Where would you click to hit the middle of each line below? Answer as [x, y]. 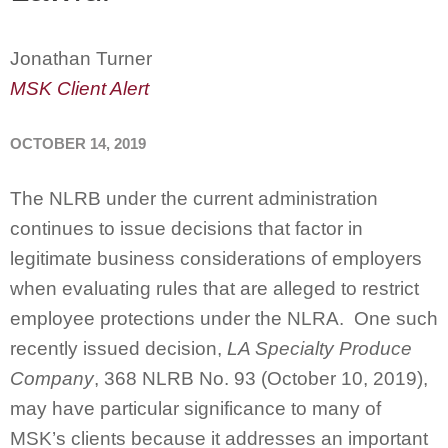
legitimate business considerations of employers [216, 258]
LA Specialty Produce [319, 348]
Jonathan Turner [81, 58]
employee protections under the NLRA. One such [224, 318]
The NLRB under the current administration [194, 198]
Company [52, 378]
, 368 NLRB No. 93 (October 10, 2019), [261, 378]
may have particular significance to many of [195, 408]
